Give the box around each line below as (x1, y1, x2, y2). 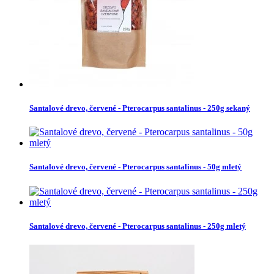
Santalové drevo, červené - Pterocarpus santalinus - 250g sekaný (29, 103, 250, 113)
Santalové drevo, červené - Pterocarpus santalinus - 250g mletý (29, 221, 246, 231)
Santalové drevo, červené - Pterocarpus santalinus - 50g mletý (29, 162, 242, 172)
